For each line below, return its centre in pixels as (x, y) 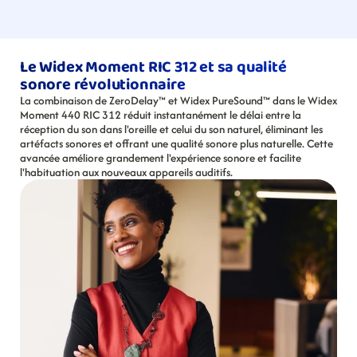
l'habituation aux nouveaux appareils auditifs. (126, 172)
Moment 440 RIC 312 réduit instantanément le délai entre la (161, 115)
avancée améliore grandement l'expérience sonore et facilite (161, 158)
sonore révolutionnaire (103, 84)
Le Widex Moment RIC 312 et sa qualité (153, 67)
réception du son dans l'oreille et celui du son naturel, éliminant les (171, 129)
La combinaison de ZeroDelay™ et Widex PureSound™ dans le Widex (178, 100)
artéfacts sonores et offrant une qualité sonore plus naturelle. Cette (177, 143)
